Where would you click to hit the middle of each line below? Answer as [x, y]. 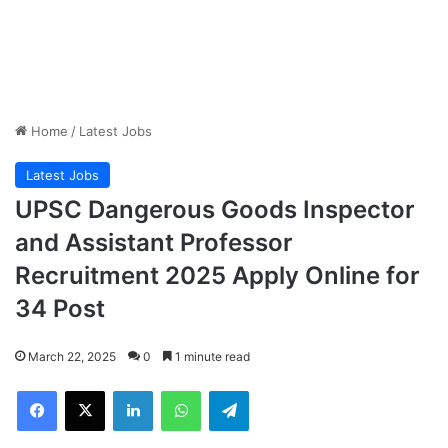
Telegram [276, 390]
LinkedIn [178, 390]
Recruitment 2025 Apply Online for [217, 275]
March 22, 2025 [72, 356]
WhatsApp [232, 390]
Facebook [86, 390]
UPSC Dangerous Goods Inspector [215, 209]
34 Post [60, 308]
